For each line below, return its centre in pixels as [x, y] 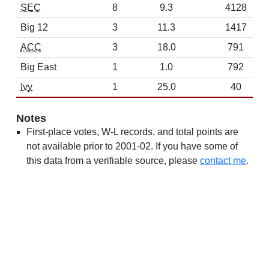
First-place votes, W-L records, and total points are [132, 132]
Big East [38, 67]
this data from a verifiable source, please [113, 161]
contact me [223, 161]
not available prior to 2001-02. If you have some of [132, 146]
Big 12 [34, 27]
